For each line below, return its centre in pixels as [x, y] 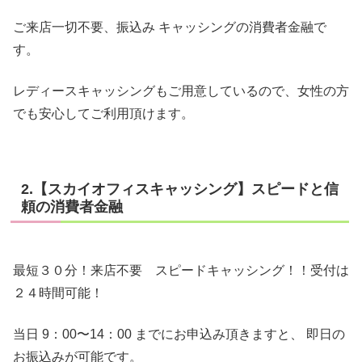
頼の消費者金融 [72, 207]
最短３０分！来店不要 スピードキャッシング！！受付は [181, 271]
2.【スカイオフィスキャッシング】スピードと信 [180, 189]
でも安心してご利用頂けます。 [103, 113]
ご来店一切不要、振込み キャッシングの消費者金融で [170, 27]
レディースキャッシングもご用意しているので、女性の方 [181, 90]
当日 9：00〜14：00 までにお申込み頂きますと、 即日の [179, 334]
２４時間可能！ [58, 293]
